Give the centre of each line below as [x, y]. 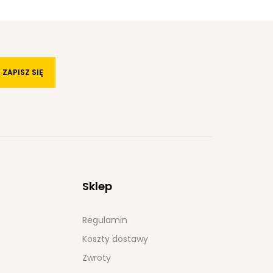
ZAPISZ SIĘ [23, 72]
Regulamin [105, 220]
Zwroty [96, 257]
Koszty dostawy [115, 239]
